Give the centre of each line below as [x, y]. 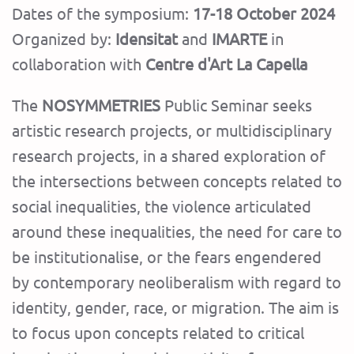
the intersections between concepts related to [177, 181]
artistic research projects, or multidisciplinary [172, 130]
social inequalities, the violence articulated [162, 206]
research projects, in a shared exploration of [169, 156]
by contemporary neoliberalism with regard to [177, 282]
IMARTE [241, 39]
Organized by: [62, 39]
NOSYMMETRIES [101, 105]
